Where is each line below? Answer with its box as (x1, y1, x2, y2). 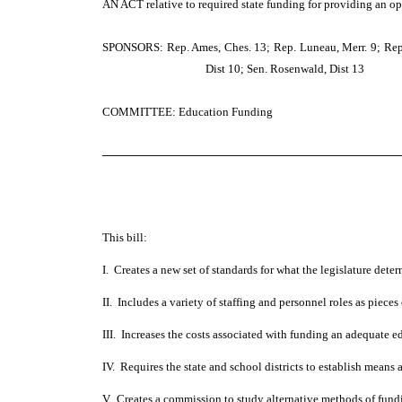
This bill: (102, 231, 147, 244)
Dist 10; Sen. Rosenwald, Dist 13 (205, 62, 364, 75)
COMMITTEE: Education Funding (102, 105, 273, 118)
